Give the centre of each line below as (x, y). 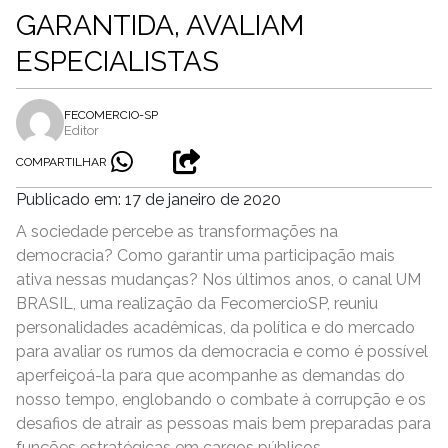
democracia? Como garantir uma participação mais (205, 255)
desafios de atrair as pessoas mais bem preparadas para (223, 423)
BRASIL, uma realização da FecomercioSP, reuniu (197, 303)
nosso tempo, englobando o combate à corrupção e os (221, 399)
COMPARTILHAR (61, 162)
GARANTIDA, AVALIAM (160, 25)
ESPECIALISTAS (117, 61)
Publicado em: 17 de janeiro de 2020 (148, 199)
